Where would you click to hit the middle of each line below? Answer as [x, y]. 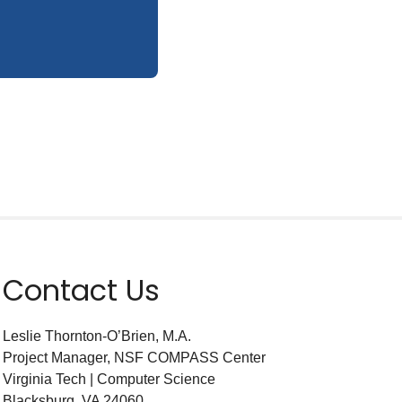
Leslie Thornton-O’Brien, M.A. [96, 336]
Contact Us [81, 290]
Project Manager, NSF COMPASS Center [134, 358]
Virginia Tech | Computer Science [109, 379]
